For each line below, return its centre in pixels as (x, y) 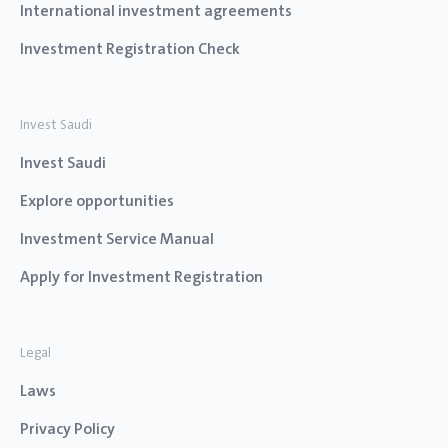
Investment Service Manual (117, 238)
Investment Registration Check (130, 48)
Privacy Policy (67, 428)
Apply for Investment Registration (141, 276)
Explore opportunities (97, 200)
